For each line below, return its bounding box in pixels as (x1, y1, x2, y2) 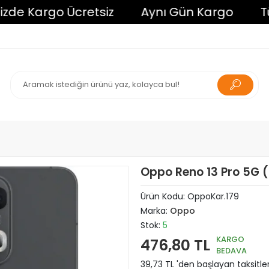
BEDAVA (216, 245, 247, 256)
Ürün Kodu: (140, 190, 187, 202)
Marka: (140, 205, 170, 217)
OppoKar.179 (187, 190, 239, 202)
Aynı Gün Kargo (112, 4, 205, 20)
